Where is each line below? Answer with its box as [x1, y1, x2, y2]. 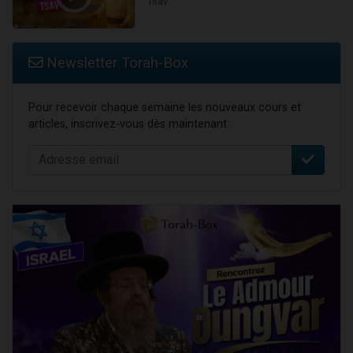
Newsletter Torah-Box [43, 54, 188, 71]
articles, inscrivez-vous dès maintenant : [28, 117, 232, 131]
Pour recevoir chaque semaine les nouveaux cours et [28, 100, 301, 114]
